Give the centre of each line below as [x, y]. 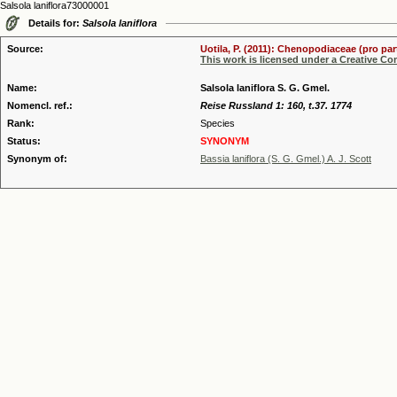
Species [218, 123]
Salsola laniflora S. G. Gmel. [265, 88]
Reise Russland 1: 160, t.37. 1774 [276, 105]
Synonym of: [37, 159]
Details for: [55, 23]
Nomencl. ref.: [40, 105]
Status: [24, 141]
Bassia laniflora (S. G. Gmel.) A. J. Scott [286, 159]
